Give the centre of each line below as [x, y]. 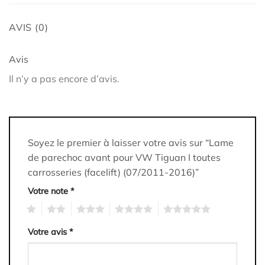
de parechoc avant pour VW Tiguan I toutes [124, 158]
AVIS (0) [29, 28]
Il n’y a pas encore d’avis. [64, 79]
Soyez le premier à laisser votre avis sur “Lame [131, 143]
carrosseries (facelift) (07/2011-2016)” [114, 172]
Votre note [49, 191]
